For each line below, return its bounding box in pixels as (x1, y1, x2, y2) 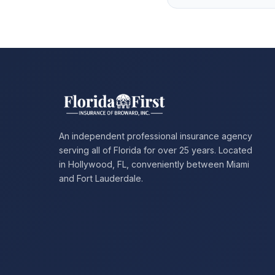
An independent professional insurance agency (59, 130, 252, 141)
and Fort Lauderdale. (59, 172, 143, 184)
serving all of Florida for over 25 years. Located (59, 144, 252, 155)
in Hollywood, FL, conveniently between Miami (59, 158, 249, 169)
